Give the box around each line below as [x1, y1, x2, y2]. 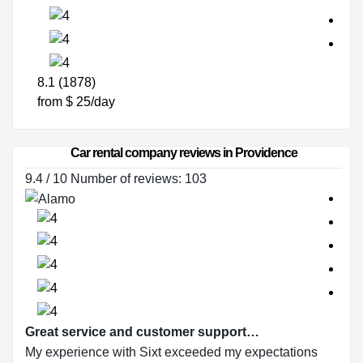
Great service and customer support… [25, 325, 259, 339]
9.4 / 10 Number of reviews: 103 [25, 172, 207, 186]
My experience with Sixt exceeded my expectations [25, 345, 318, 359]
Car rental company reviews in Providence [70, 146, 297, 160]
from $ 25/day [37, 95, 115, 109]
